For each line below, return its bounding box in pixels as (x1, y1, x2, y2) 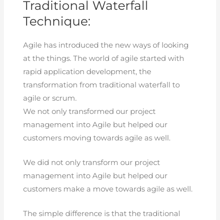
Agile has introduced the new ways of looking (23, 40, 189, 50)
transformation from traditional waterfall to (23, 80, 180, 89)
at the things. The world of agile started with (23, 54, 185, 63)
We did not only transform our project (23, 158, 161, 167)
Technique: (23, 13, 91, 28)
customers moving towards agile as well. (23, 133, 171, 142)
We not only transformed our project (23, 107, 156, 116)
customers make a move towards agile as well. (23, 185, 193, 194)
